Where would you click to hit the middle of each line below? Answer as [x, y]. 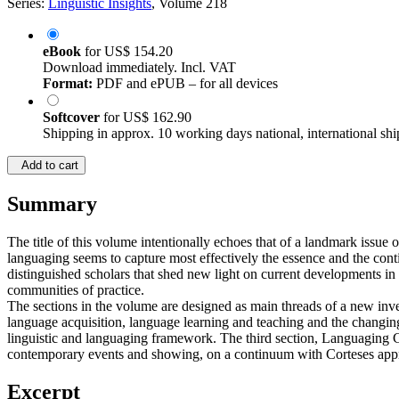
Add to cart [46, 166]
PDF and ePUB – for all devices [185, 84]
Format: [68, 84]
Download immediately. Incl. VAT [139, 68]
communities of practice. [76, 290]
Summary [52, 204]
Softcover [73, 118]
